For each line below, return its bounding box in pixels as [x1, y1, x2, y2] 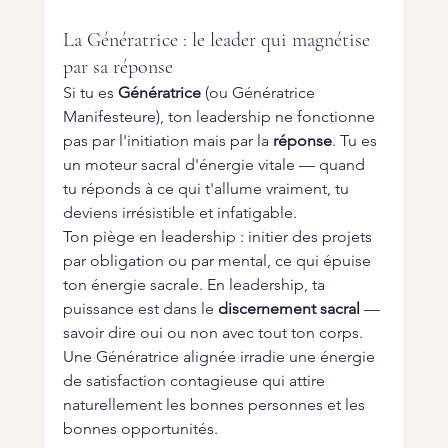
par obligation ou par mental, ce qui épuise [62, 251, 375, 271]
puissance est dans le [62, 299, 218, 319]
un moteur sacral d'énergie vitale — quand [62, 155, 369, 175]
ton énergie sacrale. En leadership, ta [62, 275, 329, 295]
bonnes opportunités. [62, 419, 218, 439]
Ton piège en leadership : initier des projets [62, 227, 376, 247]
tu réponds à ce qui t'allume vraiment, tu [62, 179, 353, 199]
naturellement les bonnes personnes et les [62, 395, 369, 415]
